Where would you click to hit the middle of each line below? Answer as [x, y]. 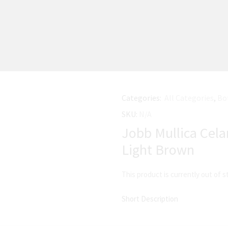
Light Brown [158, 150]
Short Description [150, 199]
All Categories [189, 98]
